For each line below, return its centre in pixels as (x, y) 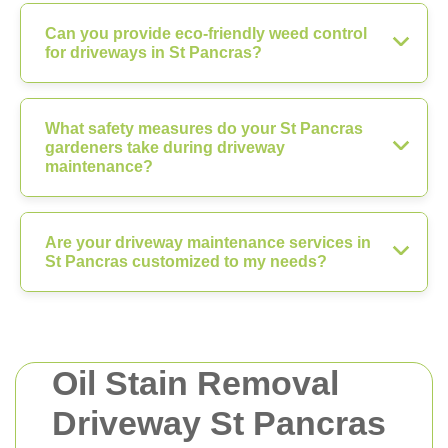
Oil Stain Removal (195, 382)
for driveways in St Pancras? (153, 52)
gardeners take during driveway (165, 147)
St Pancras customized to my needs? (186, 261)
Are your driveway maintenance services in (208, 242)
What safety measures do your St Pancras (204, 128)
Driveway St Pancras (219, 422)
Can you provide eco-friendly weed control (206, 33)
